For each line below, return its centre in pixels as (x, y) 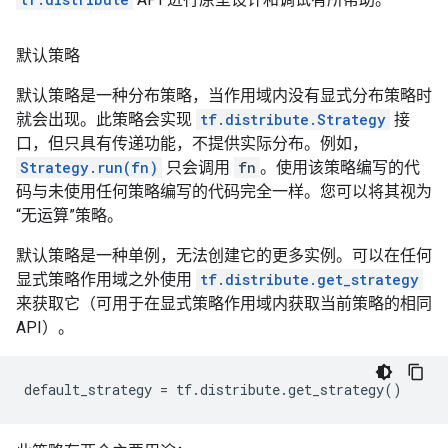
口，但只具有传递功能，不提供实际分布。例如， (192, 143)
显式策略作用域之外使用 (106, 279)
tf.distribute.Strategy (293, 119)
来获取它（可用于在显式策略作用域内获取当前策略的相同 (224, 303)
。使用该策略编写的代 (340, 167)
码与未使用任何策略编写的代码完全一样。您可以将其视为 (224, 191)
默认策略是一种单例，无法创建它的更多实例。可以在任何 (224, 255)
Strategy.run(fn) (89, 167)
